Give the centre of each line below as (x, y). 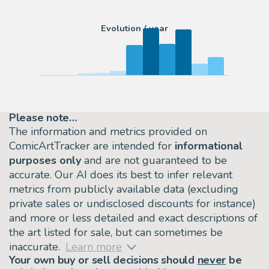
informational (209, 146)
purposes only (45, 160)
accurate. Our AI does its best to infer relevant (121, 174)
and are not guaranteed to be (154, 160)
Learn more (94, 246)
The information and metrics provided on (108, 131)
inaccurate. (35, 246)
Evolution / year (134, 29)
